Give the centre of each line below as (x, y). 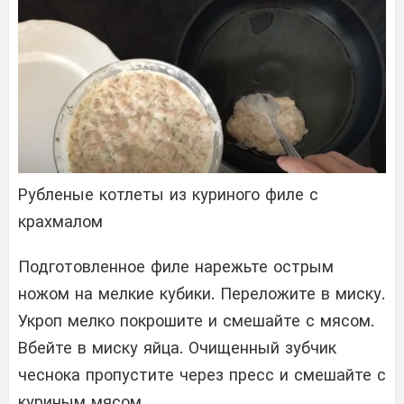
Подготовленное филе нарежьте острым (176, 267)
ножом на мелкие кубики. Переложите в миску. (202, 294)
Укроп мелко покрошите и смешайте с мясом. (196, 321)
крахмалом (60, 222)
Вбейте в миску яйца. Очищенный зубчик (177, 348)
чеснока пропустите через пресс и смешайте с (202, 375)
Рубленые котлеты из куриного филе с (168, 195)
